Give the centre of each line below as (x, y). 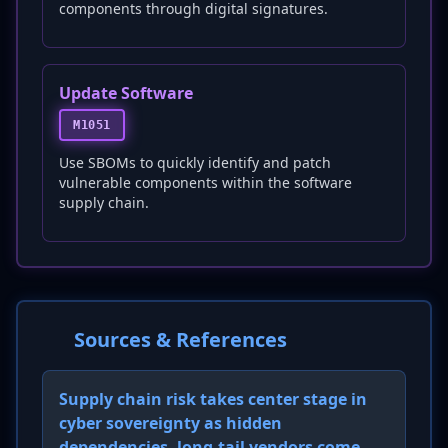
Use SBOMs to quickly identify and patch (195, 162)
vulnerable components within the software (205, 182)
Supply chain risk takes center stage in (213, 399)
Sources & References (180, 339)
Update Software (126, 93)
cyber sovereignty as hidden (170, 423)
